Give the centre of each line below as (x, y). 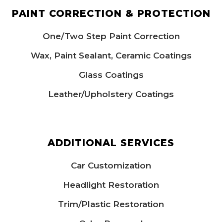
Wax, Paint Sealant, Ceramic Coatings (111, 55)
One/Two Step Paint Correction (111, 36)
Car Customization (111, 165)
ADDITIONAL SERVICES (111, 142)
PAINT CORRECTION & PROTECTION (111, 13)
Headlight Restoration (111, 185)
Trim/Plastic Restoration (111, 204)
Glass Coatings (111, 75)
